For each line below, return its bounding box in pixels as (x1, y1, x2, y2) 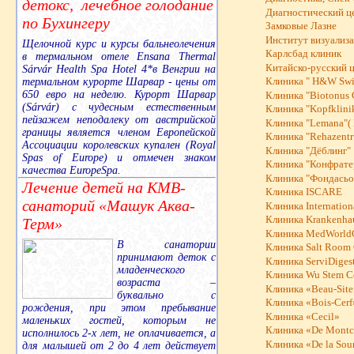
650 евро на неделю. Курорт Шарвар (22, 88, 216, 100)
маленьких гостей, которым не (22, 314, 216, 326)
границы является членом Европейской (22, 126, 216, 138)
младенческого (117, 263, 185, 276)
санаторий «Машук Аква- (22, 196, 195, 214)
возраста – (117, 276, 216, 288)
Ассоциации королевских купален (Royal (22, 138, 216, 151)
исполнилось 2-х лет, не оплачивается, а (22, 326, 216, 339)
